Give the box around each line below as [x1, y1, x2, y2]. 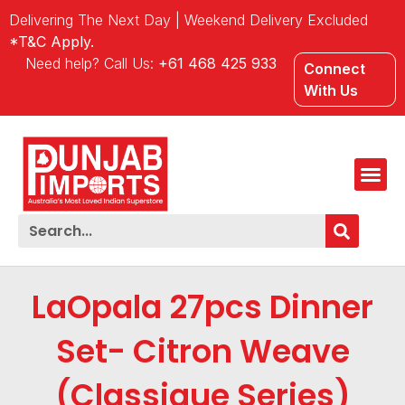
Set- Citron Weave [55, 329, 350, 374]
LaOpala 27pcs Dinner [32, 285, 373, 330]
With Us [303, 81, 358, 99]
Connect [303, 60, 365, 78]
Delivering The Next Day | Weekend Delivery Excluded [9, 11, 368, 29]
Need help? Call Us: [25, 54, 155, 72]
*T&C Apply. [9, 33, 94, 51]
